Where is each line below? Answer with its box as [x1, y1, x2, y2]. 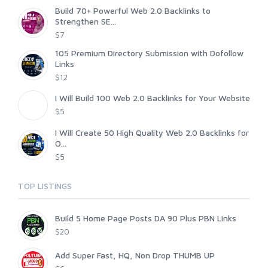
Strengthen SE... [55, 16, 116, 27]
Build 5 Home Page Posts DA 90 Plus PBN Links [55, 213, 236, 224]
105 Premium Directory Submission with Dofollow [55, 48, 243, 59]
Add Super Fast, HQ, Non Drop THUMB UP [55, 250, 215, 261]
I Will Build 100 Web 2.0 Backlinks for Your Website [55, 93, 250, 103]
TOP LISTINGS [18, 181, 72, 191]
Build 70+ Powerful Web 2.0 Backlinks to [55, 5, 211, 16]
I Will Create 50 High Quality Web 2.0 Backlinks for [55, 127, 249, 138]
